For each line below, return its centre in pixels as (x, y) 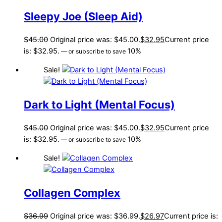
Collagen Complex (72, 193)
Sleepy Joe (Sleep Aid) (83, 16)
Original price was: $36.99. (95, 216)
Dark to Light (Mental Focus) (99, 104)
